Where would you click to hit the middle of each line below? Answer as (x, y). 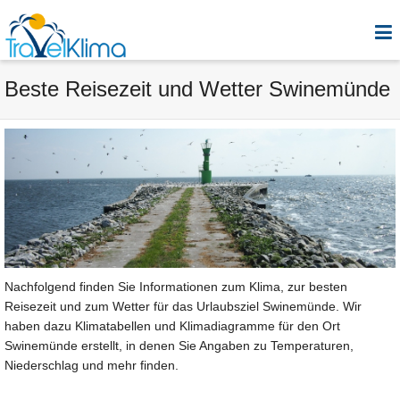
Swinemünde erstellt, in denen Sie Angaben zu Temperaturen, (179, 346)
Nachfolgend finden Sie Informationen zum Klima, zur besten (176, 287)
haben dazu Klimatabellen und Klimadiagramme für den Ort (172, 326)
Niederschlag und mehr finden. (92, 366)
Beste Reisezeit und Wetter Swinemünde (197, 89)
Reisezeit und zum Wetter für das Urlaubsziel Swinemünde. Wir (183, 307)
